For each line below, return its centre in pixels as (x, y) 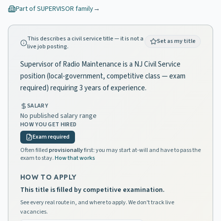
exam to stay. (37, 158)
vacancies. (34, 212)
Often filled (35, 150)
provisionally (66, 150)
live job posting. (48, 47)
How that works (75, 158)
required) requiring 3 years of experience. (83, 88)
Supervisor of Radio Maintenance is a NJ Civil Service (100, 64)
